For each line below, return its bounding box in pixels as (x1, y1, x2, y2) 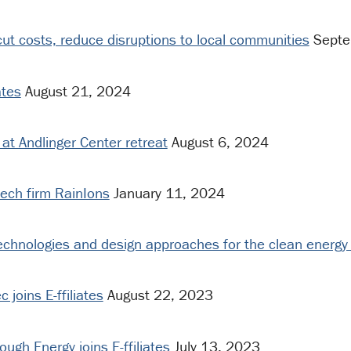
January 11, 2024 (109, 183, 225, 203)
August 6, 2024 (167, 132, 269, 151)
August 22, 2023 (103, 285, 213, 305)
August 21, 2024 (20, 81, 131, 100)
